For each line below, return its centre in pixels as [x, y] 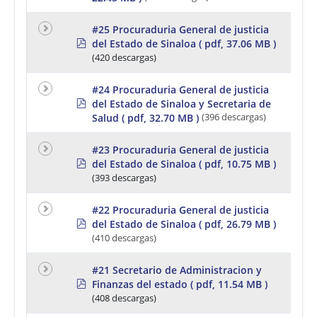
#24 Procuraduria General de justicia [180, 89]
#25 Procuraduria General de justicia [180, 29]
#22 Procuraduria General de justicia [180, 209]
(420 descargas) [124, 57]
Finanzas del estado [140, 284]
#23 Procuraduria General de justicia [180, 149]
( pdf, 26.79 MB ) [237, 224]
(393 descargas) [124, 178]
